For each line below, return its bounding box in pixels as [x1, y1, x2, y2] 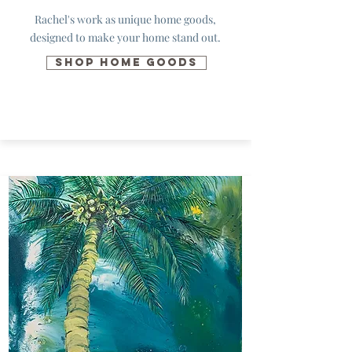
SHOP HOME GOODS [55, 56, 198, 69]
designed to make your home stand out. [29, 30, 221, 45]
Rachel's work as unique [34, 12, 154, 27]
